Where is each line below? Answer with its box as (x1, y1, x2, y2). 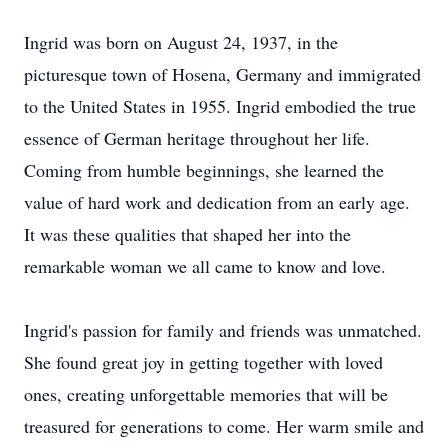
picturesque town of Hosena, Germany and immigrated (24, 62, 421, 86)
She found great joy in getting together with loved (24, 350, 383, 374)
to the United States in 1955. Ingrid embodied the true (24, 94, 416, 118)
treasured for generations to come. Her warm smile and (24, 414, 424, 438)
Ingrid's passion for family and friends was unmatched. (24, 318, 422, 342)
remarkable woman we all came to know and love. (24, 254, 386, 278)
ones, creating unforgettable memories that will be (24, 382, 388, 406)
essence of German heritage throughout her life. (24, 126, 370, 150)
